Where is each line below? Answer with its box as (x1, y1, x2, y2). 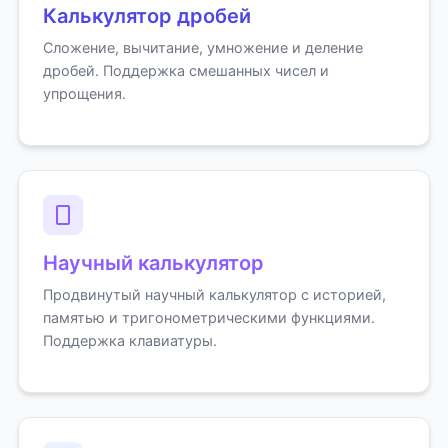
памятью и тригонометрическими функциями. (42, 309, 375, 326)
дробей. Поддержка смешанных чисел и (42, 62, 329, 79)
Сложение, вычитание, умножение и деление (42, 39, 363, 56)
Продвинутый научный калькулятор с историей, (42, 286, 386, 303)
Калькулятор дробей (42, 4, 251, 28)
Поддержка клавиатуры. (42, 332, 217, 349)
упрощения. (42, 85, 126, 102)
